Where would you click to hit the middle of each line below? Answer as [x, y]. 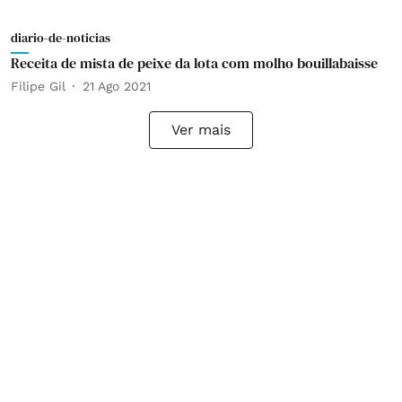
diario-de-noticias [61, 38]
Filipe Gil [38, 86]
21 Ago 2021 [117, 86]
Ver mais [201, 130]
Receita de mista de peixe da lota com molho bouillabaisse [194, 63]
